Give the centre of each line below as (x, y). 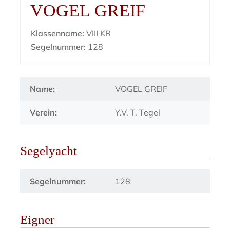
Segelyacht (49, 151)
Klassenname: (58, 34)
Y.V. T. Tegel (137, 113)
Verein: (44, 113)
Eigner (37, 220)
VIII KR (98, 34)
